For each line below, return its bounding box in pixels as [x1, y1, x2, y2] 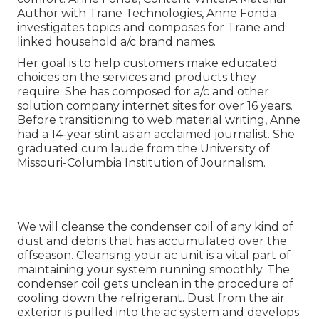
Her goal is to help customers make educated [17, 56, 278, 70]
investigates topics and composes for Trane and [17, 21, 286, 35]
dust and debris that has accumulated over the [17, 234, 287, 249]
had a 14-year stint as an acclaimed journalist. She [17, 127, 295, 142]
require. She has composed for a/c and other [17, 85, 269, 99]
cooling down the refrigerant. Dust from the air [17, 291, 285, 305]
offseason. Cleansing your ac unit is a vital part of [17, 249, 291, 263]
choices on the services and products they [17, 70, 256, 85]
